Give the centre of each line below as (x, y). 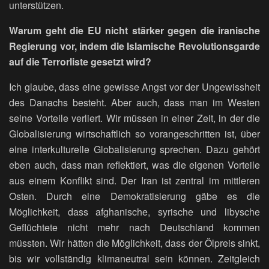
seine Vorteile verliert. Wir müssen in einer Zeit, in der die (134, 118)
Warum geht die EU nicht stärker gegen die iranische (134, 31)
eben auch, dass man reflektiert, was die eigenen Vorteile (134, 165)
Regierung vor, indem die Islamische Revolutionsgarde (134, 46)
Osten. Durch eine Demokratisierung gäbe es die (134, 196)
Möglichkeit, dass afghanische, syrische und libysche (134, 212)
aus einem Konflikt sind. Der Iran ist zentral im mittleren (134, 181)
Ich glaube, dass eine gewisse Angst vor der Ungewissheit (134, 87)
